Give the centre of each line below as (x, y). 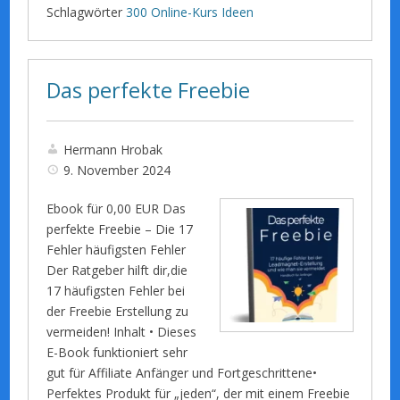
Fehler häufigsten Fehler (117, 249)
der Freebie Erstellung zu (118, 311)
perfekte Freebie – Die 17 (120, 229)
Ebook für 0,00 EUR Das (117, 208)
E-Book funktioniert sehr (117, 352)
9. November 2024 (117, 170)
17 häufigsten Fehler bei (116, 290)
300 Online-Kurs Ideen (190, 12)
